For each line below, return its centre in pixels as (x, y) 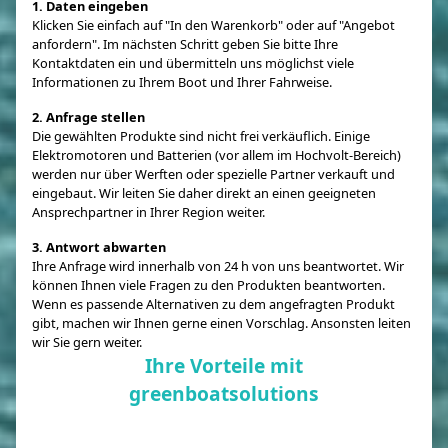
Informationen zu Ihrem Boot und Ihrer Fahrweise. (182, 81)
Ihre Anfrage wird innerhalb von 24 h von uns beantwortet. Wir (218, 265)
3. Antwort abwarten (99, 246)
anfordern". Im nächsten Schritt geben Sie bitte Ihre (185, 43)
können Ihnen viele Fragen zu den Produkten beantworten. (208, 284)
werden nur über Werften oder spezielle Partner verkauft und (213, 173)
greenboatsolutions (224, 393)
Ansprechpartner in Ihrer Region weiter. (148, 211)
